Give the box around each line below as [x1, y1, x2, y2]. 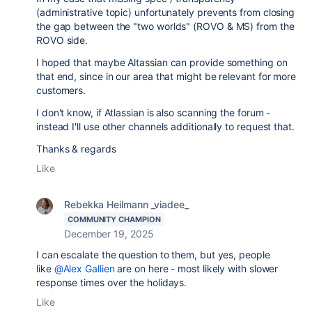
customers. [36, 84, 86, 96]
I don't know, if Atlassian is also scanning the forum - [36, 107, 271, 118]
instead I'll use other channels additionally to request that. [36, 120, 295, 132]
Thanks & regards [36, 143, 116, 155]
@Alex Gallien [54, 263, 115, 274]
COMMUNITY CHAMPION [68, 214, 161, 224]
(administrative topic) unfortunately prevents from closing [36, 6, 295, 18]
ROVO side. [36, 34, 88, 46]
